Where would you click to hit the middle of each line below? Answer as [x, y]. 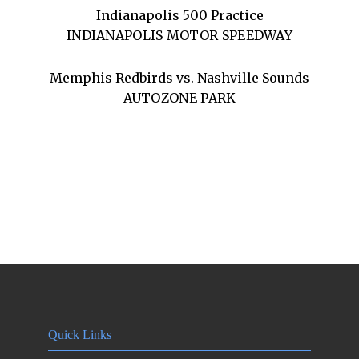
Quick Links [80, 335]
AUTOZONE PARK [179, 98]
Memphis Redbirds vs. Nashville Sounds [179, 78]
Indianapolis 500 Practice [179, 15]
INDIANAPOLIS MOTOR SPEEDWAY [179, 35]
